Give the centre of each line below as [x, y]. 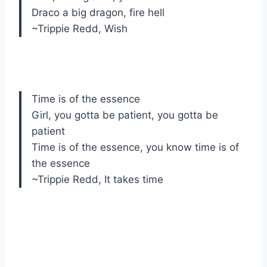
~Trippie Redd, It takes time [97, 180]
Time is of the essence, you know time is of [135, 148]
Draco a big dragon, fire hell [98, 13]
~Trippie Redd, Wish [80, 29]
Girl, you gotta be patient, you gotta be [125, 115]
